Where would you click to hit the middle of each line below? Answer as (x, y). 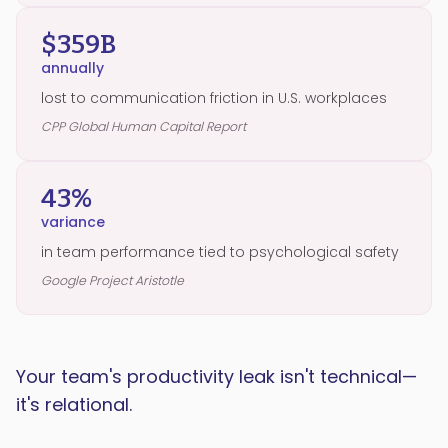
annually (72, 68)
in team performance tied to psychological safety (220, 252)
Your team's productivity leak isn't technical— (216, 376)
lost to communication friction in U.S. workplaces (214, 98)
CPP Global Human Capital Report (143, 126)
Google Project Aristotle (112, 280)
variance (73, 222)
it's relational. (74, 404)
